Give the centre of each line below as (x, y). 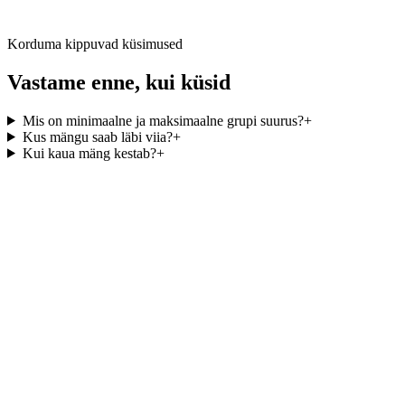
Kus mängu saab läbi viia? (97, 137)
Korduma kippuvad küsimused (95, 44)
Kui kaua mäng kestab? (89, 153)
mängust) (70, 13)
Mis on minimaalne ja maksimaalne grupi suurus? (163, 120)
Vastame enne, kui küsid (119, 82)
